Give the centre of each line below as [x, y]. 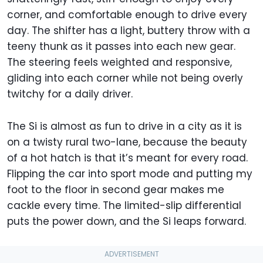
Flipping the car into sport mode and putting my [130, 173]
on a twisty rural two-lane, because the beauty [127, 142]
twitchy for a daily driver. [71, 94]
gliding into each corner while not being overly [125, 78]
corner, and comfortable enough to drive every [127, 14]
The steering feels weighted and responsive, [119, 62]
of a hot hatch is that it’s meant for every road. [127, 158]
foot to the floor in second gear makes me [116, 189]
